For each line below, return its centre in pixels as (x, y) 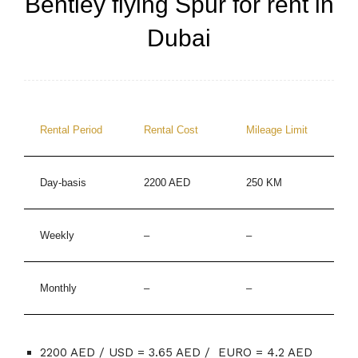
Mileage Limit (277, 130)
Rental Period (71, 130)
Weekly (57, 236)
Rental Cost (171, 130)
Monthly (58, 288)
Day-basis (63, 183)
